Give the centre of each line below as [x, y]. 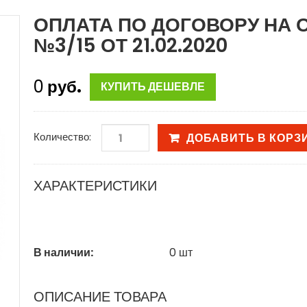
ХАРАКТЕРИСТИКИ [95, 186]
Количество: [62, 137]
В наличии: [63, 253]
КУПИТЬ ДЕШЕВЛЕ [153, 87]
